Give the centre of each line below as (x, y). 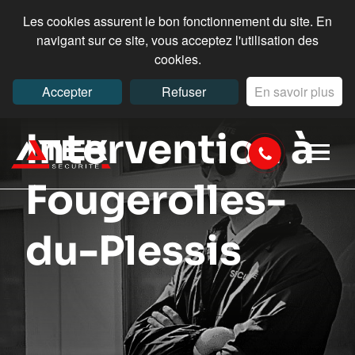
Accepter (67, 92)
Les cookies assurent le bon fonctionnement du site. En (177, 21)
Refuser (184, 92)
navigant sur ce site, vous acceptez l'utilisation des (177, 40)
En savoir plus (295, 92)
